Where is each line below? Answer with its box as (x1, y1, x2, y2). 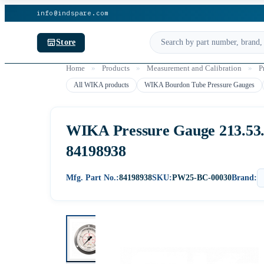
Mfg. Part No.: (66, 173, 119, 182)
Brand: (232, 173, 257, 182)
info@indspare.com (36, 9, 109, 17)
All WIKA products (74, 81, 129, 89)
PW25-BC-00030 (172, 173, 232, 182)
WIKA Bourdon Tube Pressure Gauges (144, 81, 255, 89)
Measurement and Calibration (147, 64, 242, 72)
